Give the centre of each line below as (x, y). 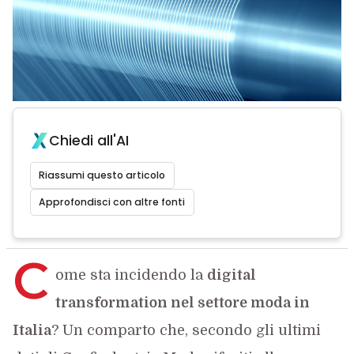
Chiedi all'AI (88, 141)
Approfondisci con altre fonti (112, 202)
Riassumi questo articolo (102, 175)
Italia (32, 330)
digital (231, 275)
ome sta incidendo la (131, 275)
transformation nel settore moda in (182, 303)
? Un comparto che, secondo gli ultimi (186, 330)
